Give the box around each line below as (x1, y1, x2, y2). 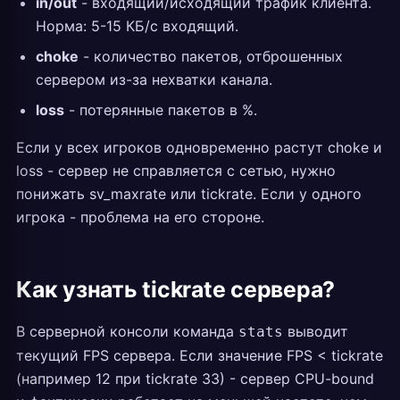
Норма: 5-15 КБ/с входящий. (36, 17, 238, 35)
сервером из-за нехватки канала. (36, 71, 272, 88)
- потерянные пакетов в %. (64, 101, 257, 119)
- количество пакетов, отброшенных (79, 47, 343, 65)
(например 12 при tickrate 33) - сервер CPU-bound (16, 370, 374, 387)
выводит (283, 322, 348, 340)
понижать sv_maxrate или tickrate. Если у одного (16, 185, 362, 203)
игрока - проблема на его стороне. (16, 208, 264, 226)
